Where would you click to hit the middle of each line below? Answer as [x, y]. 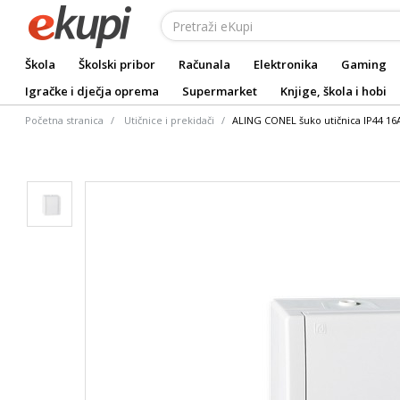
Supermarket [220, 91]
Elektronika [286, 64]
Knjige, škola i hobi [333, 91]
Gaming [364, 64]
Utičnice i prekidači [169, 120]
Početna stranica [64, 120]
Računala [204, 64]
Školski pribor [117, 64]
